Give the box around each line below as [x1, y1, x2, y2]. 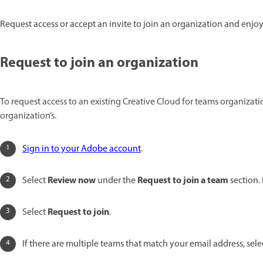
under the [96, 173, 137, 188]
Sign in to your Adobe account [22, 141, 141, 156]
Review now [48, 173, 96, 188]
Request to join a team [137, 173, 228, 188]
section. [228, 173, 262, 188]
